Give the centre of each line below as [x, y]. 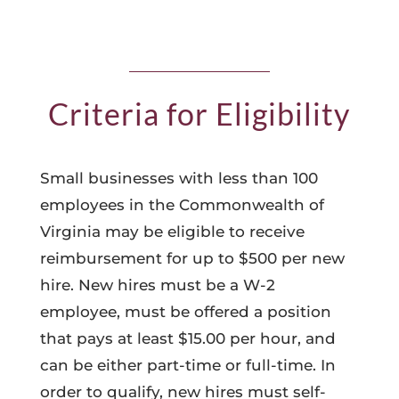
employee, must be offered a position [185, 312]
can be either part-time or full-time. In [187, 365]
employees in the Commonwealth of [182, 205]
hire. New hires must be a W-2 [157, 285]
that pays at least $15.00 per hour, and [187, 338]
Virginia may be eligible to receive [172, 232]
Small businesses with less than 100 [179, 178]
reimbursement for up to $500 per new [192, 258]
